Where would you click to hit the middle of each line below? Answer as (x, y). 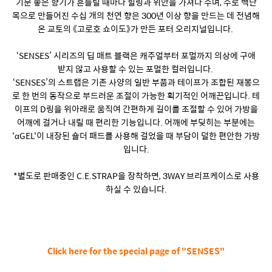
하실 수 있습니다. (136, 189)
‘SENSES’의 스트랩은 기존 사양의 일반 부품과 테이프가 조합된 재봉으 (136, 82)
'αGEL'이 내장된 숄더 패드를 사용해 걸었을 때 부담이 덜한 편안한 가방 (136, 135)
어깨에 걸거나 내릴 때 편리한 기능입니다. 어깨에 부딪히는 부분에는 (136, 122)
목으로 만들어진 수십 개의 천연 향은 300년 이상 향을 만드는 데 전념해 (136, 15)
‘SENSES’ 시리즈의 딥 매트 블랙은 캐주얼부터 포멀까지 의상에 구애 (136, 55)
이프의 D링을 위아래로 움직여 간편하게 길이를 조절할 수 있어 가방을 (136, 108)
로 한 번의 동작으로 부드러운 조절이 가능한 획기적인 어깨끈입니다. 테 (136, 95)
